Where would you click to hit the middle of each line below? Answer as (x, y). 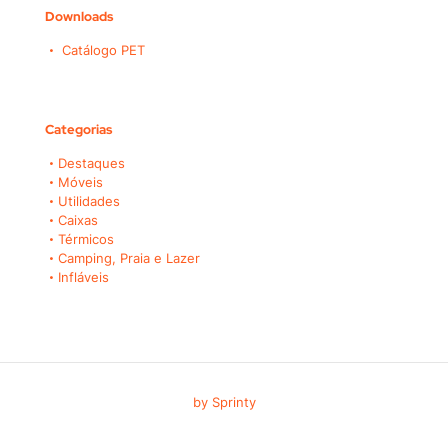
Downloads (79, 17)
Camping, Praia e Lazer (129, 258)
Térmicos (86, 239)
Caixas (78, 220)
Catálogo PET (101, 50)
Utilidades (89, 201)
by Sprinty (224, 402)
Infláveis (83, 277)
